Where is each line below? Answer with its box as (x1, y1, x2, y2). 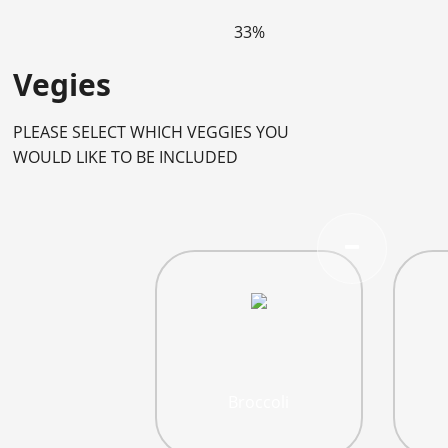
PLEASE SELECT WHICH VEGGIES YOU (13, 121, 290, 143)
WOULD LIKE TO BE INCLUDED (13, 146, 239, 168)
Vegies (13, 64, 112, 105)
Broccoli (228, 391, 290, 414)
